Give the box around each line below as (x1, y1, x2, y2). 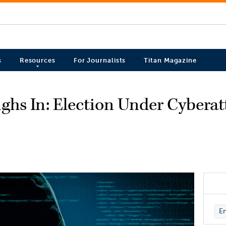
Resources (19, 56, 55, 65)
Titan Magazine (144, 56, 197, 65)
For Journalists (73, 56, 126, 65)
